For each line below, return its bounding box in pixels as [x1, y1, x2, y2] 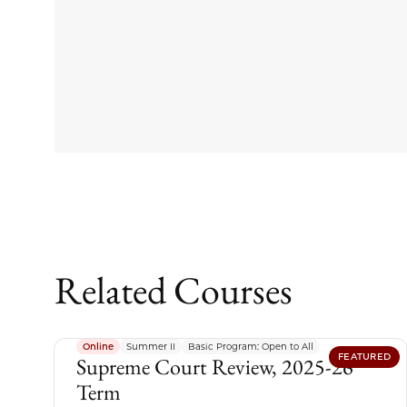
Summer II [126, 340, 175, 352]
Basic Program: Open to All [188, 340, 313, 352]
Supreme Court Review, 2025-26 [76, 352, 353, 381]
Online [83, 340, 114, 352]
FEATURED [338, 350, 392, 362]
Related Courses [55, 264, 293, 315]
